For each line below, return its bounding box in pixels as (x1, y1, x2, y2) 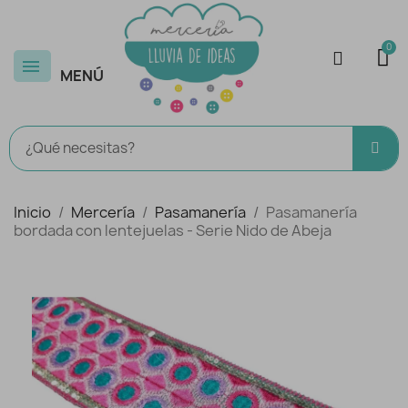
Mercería (71, 201, 135, 222)
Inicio (14, 201, 51, 222)
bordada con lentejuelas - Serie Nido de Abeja (14, 219, 331, 240)
